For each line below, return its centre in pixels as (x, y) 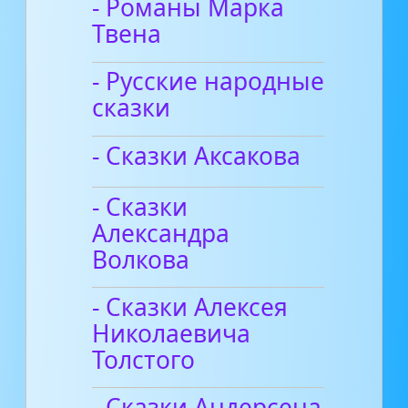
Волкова (141, 259)
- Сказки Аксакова (197, 155)
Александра (161, 233)
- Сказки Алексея (190, 306)
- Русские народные (209, 82)
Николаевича (172, 333)
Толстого (144, 359)
